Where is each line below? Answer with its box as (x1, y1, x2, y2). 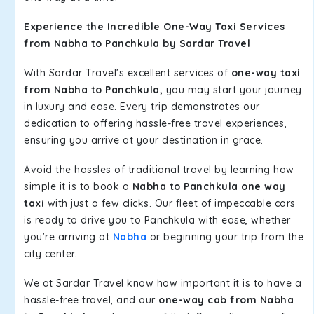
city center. (24, 247, 76, 260)
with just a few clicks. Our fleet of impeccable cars (44, 197, 296, 210)
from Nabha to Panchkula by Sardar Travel (24, 37, 250, 50)
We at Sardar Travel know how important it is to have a (24, 277, 301, 289)
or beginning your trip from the (146, 231, 303, 243)
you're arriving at (24, 231, 113, 243)
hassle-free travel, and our (24, 294, 158, 306)
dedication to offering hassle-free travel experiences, (24, 117, 287, 130)
